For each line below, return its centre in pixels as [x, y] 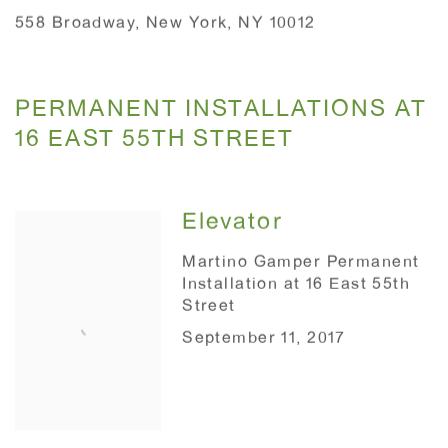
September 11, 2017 [264, 340]
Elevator [232, 224]
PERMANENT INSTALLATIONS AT [221, 111]
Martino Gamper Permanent [301, 264]
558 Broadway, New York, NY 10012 [165, 25]
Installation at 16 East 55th [296, 286]
